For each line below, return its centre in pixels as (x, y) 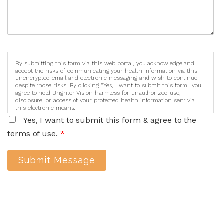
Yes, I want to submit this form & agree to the (110, 120)
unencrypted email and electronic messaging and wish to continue (106, 78)
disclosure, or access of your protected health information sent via (105, 100)
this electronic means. (45, 108)
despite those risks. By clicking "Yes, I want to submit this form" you (108, 86)
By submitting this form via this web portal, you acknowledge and (105, 63)
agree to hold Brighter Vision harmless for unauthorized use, (98, 93)
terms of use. (34, 134)
